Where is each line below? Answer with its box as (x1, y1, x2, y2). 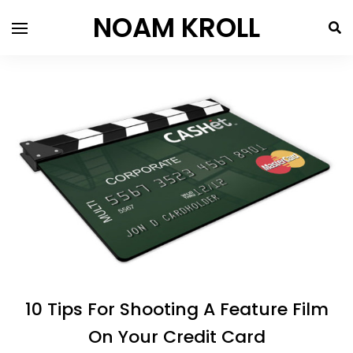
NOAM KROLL (93, 8, 260, 46)
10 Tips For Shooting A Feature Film (24, 296, 329, 321)
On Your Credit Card (87, 324, 266, 349)
